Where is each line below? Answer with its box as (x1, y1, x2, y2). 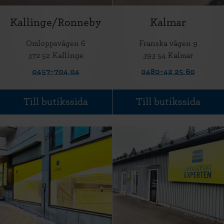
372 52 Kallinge (28, 51, 84, 59)
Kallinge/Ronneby (10, 17, 102, 28)
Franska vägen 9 (138, 39, 197, 47)
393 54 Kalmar (143, 51, 193, 59)
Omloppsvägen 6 (26, 39, 86, 47)
